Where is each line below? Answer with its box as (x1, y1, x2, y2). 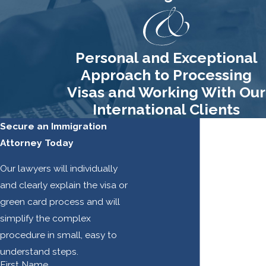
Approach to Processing (81, 66, 252, 84)
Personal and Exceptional (75, 49, 258, 66)
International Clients (93, 100, 240, 118)
